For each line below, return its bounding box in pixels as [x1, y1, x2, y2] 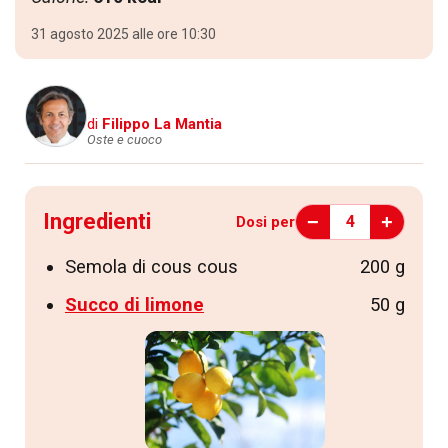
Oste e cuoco [87, 132, 162, 148]
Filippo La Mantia [102, 115, 222, 134]
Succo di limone [65, 294, 204, 317]
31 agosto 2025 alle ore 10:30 [31, 26, 216, 43]
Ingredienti [43, 209, 151, 235]
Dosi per [236, 212, 295, 231]
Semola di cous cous [65, 256, 238, 279]
